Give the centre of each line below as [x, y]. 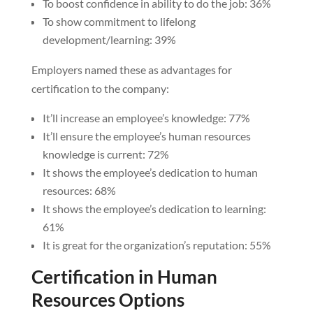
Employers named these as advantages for [131, 69]
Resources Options [108, 299]
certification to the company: [100, 88]
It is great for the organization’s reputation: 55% [156, 245]
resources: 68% [79, 190]
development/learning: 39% [109, 39]
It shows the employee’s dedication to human [150, 172]
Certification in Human [124, 276]
